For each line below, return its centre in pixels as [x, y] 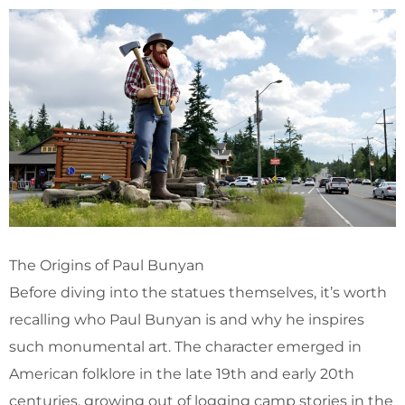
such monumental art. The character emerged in [185, 346]
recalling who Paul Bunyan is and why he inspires [187, 319]
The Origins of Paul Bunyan [107, 265]
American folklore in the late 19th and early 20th [182, 373]
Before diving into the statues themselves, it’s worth [198, 292]
